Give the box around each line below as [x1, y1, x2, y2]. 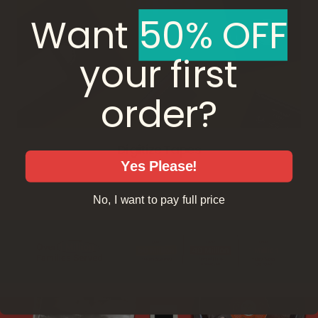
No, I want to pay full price [93, 193, 225, 207]
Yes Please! [121, 158, 197, 174]
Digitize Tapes [117, 140, 201, 158]
